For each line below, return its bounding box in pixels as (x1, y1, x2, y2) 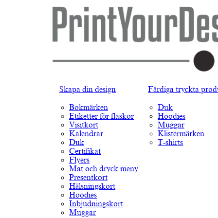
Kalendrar (69, 129, 103, 138)
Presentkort (69, 173, 108, 182)
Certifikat (69, 147, 101, 156)
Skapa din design (59, 85, 116, 94)
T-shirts (158, 138, 183, 147)
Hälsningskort (69, 182, 115, 191)
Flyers (69, 156, 90, 164)
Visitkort (69, 121, 98, 129)
